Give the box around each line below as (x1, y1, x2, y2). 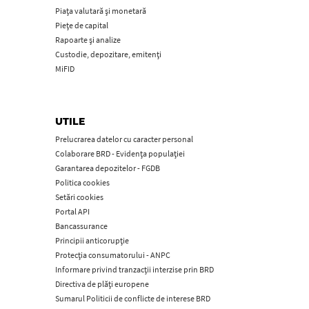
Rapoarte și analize (55, 34, 121, 45)
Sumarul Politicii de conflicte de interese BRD (55, 293, 211, 303)
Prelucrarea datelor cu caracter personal (55, 134, 194, 144)
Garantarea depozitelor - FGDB (55, 163, 161, 173)
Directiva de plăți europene (55, 279, 150, 289)
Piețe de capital (55, 20, 109, 30)
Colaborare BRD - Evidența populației (55, 148, 186, 159)
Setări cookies (55, 192, 104, 202)
